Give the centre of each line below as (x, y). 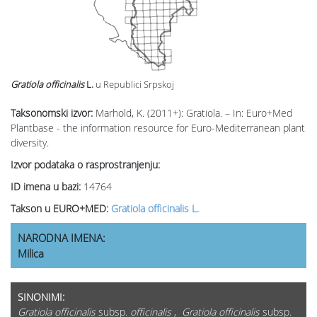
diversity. (30, 143)
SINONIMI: (41, 297)
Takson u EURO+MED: (61, 209)
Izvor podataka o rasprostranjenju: (85, 165)
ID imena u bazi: (47, 187)
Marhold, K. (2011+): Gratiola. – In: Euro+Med (194, 113)
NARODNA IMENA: (62, 238)
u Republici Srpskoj (135, 85)
